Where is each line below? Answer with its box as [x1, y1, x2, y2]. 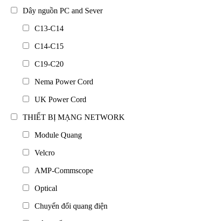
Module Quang [31, 130, 82, 139]
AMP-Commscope [31, 166, 93, 175]
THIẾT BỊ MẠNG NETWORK [19, 112, 125, 121]
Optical [31, 184, 57, 192]
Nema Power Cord [31, 77, 93, 86]
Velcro [31, 148, 55, 157]
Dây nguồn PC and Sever [19, 6, 103, 15]
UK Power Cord [31, 95, 86, 104]
